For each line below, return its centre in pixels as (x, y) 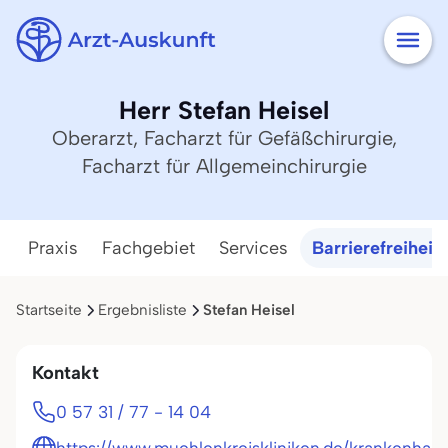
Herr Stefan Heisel (224, 110)
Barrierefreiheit (376, 248)
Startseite (49, 310)
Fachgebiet (148, 248)
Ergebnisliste (142, 310)
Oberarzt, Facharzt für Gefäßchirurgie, (224, 138)
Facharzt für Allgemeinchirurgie (224, 166)
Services (253, 248)
